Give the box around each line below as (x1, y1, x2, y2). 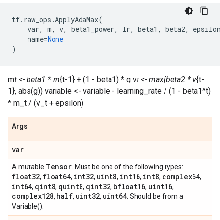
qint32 (86, 182, 110, 191)
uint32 (76, 192, 100, 201)
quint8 (58, 182, 83, 191)
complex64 (162, 172, 200, 181)
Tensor (46, 162, 72, 171)
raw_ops (24, 15, 51, 24)
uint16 (148, 182, 172, 191)
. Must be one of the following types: (72, 163, 183, 171)
